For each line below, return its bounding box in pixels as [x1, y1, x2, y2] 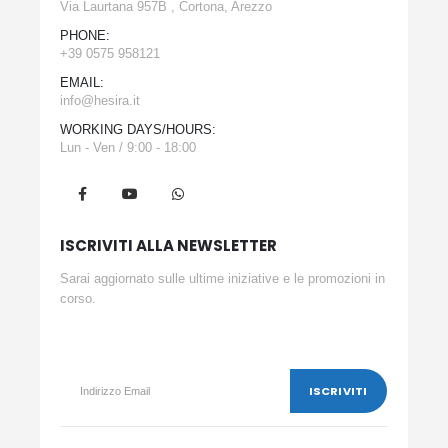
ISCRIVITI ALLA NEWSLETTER [60, 235, 277, 257]
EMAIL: [60, 74, 104, 90]
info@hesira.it [60, 92, 140, 108]
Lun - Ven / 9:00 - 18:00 [60, 139, 196, 155]
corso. [60, 291, 96, 307]
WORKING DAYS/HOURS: [60, 121, 216, 137]
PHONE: [60, 27, 110, 43]
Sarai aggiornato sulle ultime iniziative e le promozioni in [60, 271, 385, 287]
